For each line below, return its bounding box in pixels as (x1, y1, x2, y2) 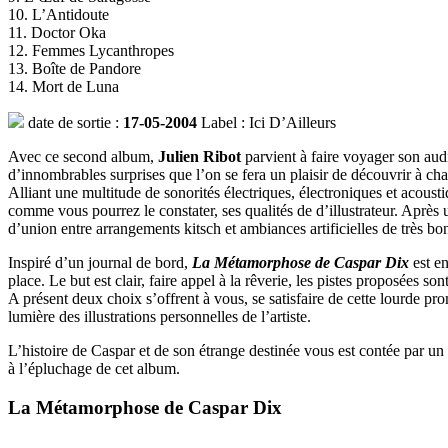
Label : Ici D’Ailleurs (201, 114, 336, 132)
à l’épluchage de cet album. (8, 360, 180, 378)
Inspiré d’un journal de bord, (8, 254, 188, 272)
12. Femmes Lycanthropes (8, 42, 174, 60)
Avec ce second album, (8, 148, 158, 166)
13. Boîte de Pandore (8, 60, 141, 78)
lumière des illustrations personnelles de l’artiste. (8, 308, 311, 326)
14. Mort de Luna (8, 78, 119, 96)
